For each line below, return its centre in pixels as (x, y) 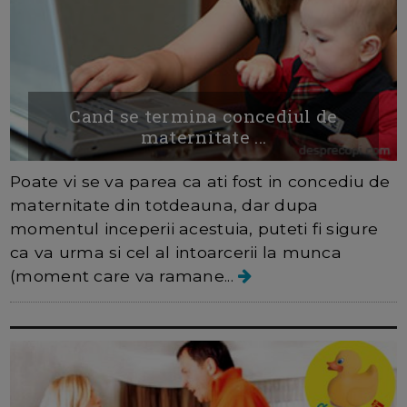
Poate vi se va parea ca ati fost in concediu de (200, 181)
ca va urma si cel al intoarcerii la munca (176, 252)
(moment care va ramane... (124, 275)
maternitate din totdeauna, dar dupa (164, 204)
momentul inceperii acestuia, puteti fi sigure (194, 228)
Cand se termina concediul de (203, 115)
